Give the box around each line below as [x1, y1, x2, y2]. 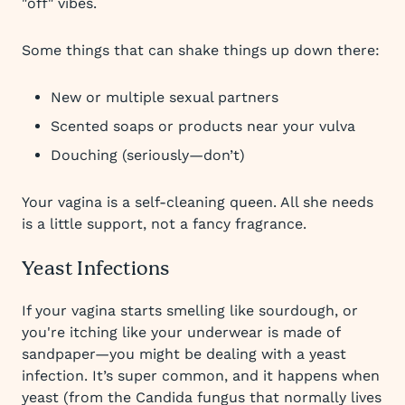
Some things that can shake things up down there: [22, 42, 380, 59]
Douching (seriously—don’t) [51, 146, 245, 164]
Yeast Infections [22, 254, 170, 285]
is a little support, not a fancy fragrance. [22, 215, 306, 232]
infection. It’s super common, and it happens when [22, 367, 380, 384]
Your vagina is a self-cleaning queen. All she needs [22, 193, 373, 211]
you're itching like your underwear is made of [22, 324, 340, 341]
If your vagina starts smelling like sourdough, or [22, 302, 358, 319]
